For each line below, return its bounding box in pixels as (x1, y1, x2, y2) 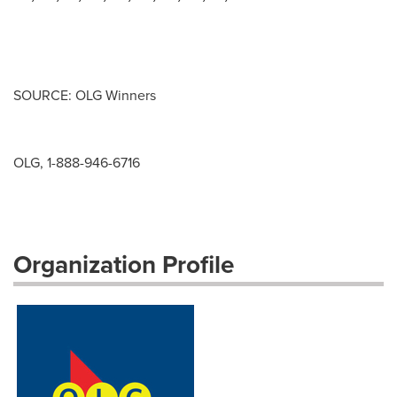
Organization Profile (13, 246, 234, 282)
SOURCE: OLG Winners (13, 85, 156, 105)
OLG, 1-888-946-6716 (13, 152, 140, 172)
